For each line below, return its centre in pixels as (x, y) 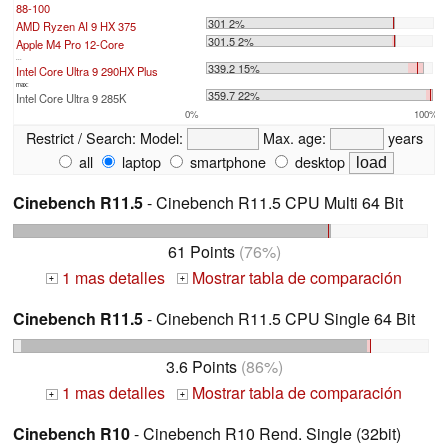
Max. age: (294, 137)
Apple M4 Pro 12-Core (70, 43)
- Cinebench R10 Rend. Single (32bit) (265, 434)
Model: (161, 137)
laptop (139, 161)
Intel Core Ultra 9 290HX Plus (87, 70)
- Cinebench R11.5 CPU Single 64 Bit (279, 318)
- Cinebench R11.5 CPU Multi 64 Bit (273, 202)
